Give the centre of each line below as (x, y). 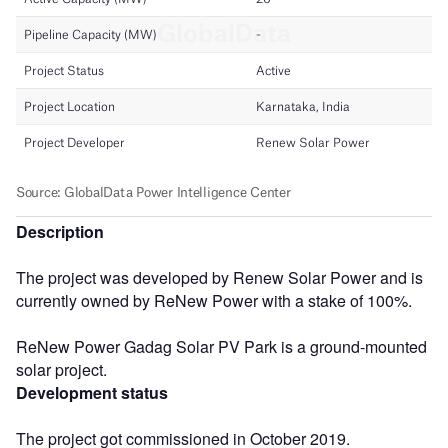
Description (60, 231)
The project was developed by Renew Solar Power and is (219, 277)
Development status (92, 392)
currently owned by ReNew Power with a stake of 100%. (214, 300)
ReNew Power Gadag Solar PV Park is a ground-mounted (221, 346)
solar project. (61, 369)
